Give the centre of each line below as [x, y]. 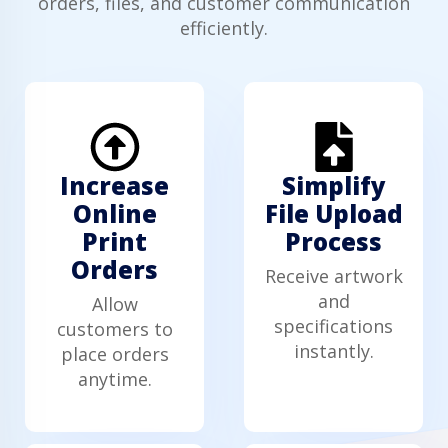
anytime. [114, 378]
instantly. [333, 350]
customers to [114, 328]
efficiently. [224, 27]
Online [114, 213]
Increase [114, 185]
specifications [333, 325]
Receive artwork [333, 275]
